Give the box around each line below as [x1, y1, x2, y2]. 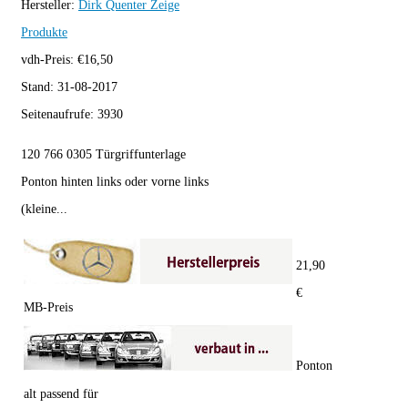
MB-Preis [24, 301, 73, 315]
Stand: [21, 80, 57, 95]
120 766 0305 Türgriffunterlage [21, 148, 186, 162]
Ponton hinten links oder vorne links [21, 175, 209, 189]
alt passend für [24, 387, 98, 402]
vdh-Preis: [21, 53, 77, 67]
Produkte [21, 25, 67, 40]
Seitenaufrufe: [21, 107, 97, 122]
